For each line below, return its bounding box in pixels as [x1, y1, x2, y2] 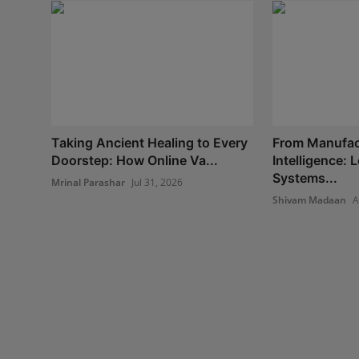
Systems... [272, 169, 337, 186]
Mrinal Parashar [51, 175, 125, 189]
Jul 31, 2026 [131, 175, 183, 189]
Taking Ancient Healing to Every [51, 134, 248, 151]
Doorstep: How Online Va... [51, 151, 218, 168]
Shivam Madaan [272, 192, 346, 207]
